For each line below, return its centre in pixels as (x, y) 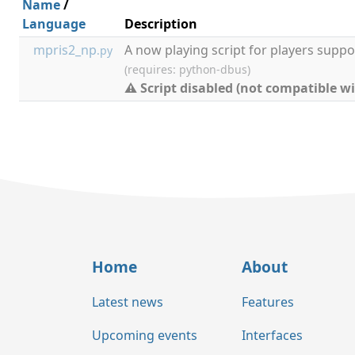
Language (54, 24)
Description (161, 24)
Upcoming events (145, 336)
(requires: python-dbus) (187, 69)
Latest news (128, 302)
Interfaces (272, 336)
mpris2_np (65, 50)
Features (268, 302)
